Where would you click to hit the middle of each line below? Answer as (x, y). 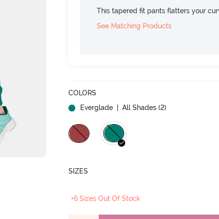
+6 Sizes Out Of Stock (106, 198)
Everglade (97, 107)
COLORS (83, 93)
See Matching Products (134, 26)
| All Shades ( (138, 107)
